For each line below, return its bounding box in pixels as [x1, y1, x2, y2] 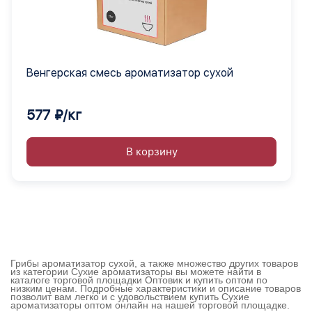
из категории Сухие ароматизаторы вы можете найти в [10, 266, 261, 278]
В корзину [125, 146, 178, 159]
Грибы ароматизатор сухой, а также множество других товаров [10, 258, 298, 270]
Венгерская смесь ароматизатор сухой [26, 66, 233, 80]
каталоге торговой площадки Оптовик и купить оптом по [10, 274, 267, 286]
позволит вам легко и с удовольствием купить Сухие [10, 291, 249, 303]
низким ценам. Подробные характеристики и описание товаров [10, 283, 301, 295]
